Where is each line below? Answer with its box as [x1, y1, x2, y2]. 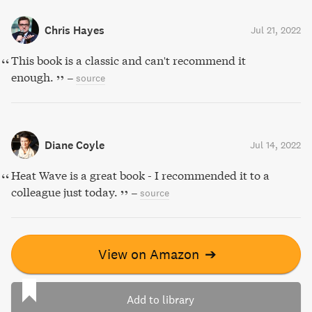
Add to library [126, 292, 194, 306]
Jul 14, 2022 [250, 139, 301, 151]
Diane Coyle [45, 138, 104, 152]
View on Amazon [97, 245, 199, 263]
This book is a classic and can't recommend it [11, 53, 246, 68]
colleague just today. [11, 185, 118, 199]
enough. [11, 70, 54, 84]
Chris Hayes [45, 23, 104, 37]
